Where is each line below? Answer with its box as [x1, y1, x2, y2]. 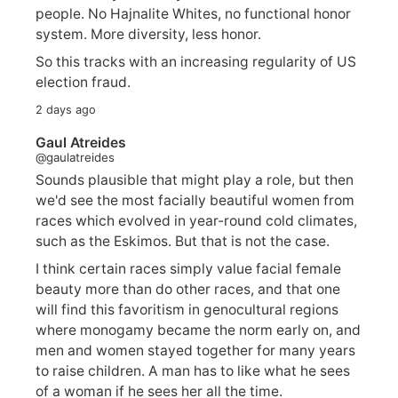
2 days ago [36, 102, 96, 116]
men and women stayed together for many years [36, 342, 355, 360]
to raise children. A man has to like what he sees [36, 362, 350, 380]
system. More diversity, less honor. [36, 25, 261, 43]
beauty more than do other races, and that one [36, 281, 340, 298]
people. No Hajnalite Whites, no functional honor [36, 4, 351, 22]
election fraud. [36, 73, 131, 91]
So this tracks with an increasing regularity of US [36, 52, 356, 70]
